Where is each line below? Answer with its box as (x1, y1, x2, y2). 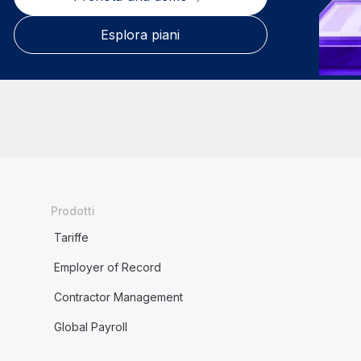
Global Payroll (53, 320, 127, 334)
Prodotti (50, 204, 95, 218)
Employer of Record (53, 260, 161, 274)
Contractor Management (53, 290, 183, 304)
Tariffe (53, 230, 89, 244)
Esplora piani (101, 27, 180, 43)
